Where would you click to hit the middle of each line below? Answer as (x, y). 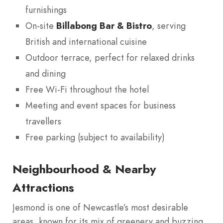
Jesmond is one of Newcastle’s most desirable (100, 208)
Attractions (43, 188)
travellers (43, 121)
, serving (169, 26)
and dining (46, 74)
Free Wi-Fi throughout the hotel (87, 90)
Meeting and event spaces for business (101, 106)
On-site (41, 26)
